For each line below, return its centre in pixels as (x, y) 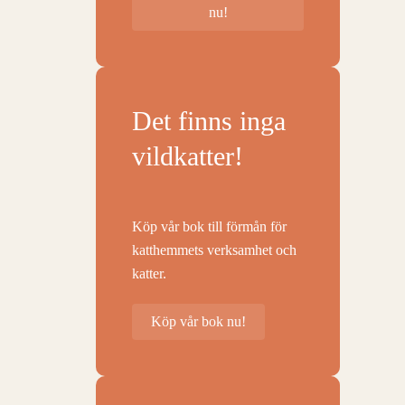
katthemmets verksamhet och (214, 250)
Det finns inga (209, 121)
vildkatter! (188, 156)
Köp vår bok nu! (198, 321)
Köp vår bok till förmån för (209, 226)
